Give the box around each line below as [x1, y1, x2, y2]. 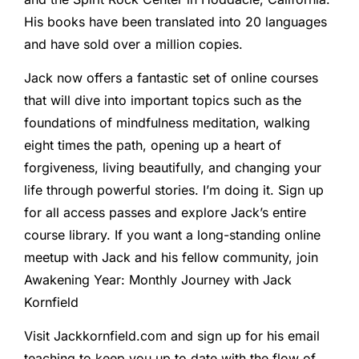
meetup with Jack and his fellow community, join [24, 248, 318, 265]
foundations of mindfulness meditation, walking [24, 114, 310, 131]
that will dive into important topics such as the [24, 91, 301, 108]
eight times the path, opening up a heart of [24, 136, 281, 153]
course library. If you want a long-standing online [24, 226, 321, 243]
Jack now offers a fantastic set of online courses [24, 69, 318, 86]
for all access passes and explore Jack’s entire [24, 204, 306, 220]
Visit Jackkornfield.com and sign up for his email [24, 328, 320, 345]
